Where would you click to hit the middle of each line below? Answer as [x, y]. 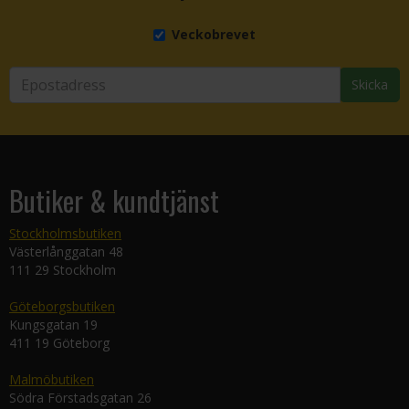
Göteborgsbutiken [62, 306]
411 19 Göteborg [59, 343]
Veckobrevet [214, 34]
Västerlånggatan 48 [66, 252]
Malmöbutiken [52, 379]
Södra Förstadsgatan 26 [80, 398]
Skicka [370, 84]
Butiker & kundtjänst [114, 200]
